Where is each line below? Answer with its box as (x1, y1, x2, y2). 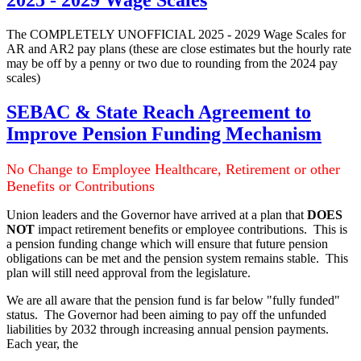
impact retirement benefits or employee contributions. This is (35, 222, 347, 236)
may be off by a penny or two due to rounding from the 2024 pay (6, 56, 338, 71)
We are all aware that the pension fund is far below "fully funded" (6, 293, 340, 307)
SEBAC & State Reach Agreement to (6, 102, 311, 123)
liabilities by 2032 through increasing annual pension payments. (6, 322, 332, 336)
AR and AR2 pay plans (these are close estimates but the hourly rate (6, 42, 351, 56)
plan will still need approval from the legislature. (6, 265, 251, 280)
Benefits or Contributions (6, 177, 155, 194)
